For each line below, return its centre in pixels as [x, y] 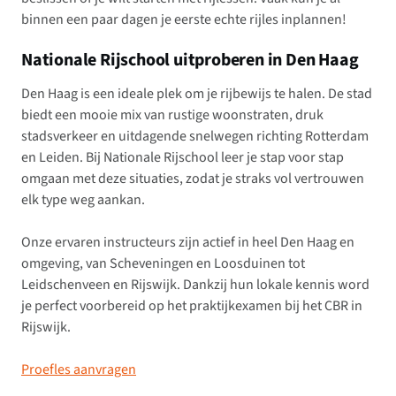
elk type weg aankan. [83, 200]
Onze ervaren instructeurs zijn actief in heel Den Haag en [188, 243]
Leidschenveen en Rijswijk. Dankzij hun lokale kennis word [195, 285]
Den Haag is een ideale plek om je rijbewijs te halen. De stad [197, 94]
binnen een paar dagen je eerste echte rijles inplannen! [184, 20]
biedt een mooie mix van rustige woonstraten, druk [172, 115]
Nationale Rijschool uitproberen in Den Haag [190, 61]
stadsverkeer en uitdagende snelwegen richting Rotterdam [195, 137]
